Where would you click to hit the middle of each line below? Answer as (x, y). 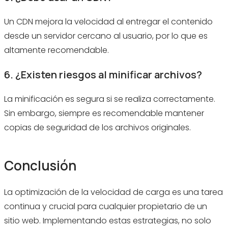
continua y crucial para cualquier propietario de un (106, 206)
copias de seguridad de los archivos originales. (97, 128)
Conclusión (40, 165)
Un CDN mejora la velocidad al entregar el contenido (108, 22)
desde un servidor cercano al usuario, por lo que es (106, 36)
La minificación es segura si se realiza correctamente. (110, 99)
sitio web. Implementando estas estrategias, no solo (108, 220)
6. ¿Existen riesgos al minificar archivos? (103, 75)
